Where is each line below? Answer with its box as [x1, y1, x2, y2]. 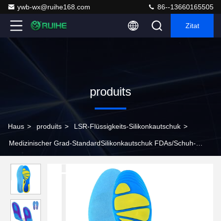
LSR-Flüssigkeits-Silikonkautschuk [74, 122, 181, 130]
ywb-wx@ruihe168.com [17, 3, 90, 11]
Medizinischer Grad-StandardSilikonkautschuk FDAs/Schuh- [9, 139, 196, 147]
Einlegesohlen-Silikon [8, 156, 74, 164]
